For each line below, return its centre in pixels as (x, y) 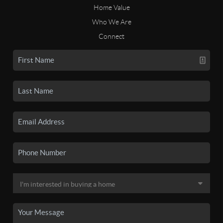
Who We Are (111, 22)
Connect (111, 36)
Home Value (111, 7)
